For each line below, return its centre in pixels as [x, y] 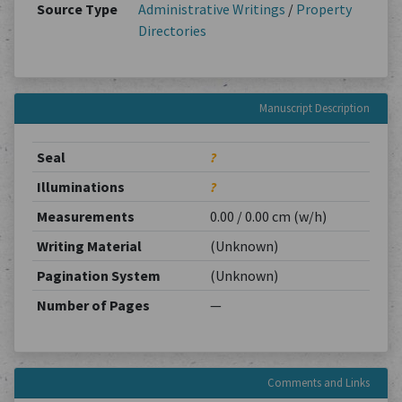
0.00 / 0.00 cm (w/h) [268, 216]
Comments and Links [319, 382]
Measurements [85, 216]
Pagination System [98, 275]
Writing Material [89, 246]
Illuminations [80, 187]
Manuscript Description [315, 108]
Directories [172, 31]
